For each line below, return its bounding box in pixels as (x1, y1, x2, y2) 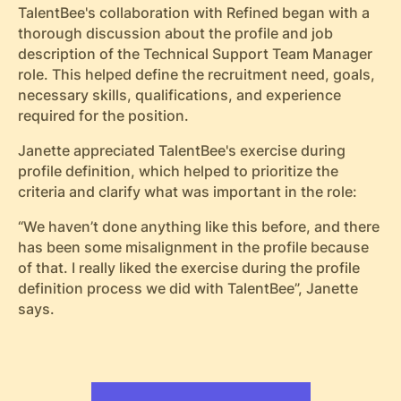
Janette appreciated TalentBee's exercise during (17, 142, 346, 160)
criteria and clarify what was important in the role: (17, 183, 357, 201)
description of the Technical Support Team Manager (17, 46, 372, 64)
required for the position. (17, 107, 189, 125)
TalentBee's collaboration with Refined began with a (17, 4, 370, 22)
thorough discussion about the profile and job (17, 25, 333, 43)
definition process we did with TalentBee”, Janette (17, 279, 358, 297)
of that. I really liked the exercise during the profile (17, 259, 360, 277)
